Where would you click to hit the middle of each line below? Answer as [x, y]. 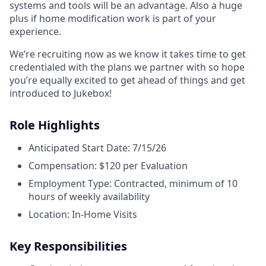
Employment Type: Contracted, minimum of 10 [133, 183]
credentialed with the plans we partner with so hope [127, 67]
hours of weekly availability [89, 197]
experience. [35, 31]
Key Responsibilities [68, 246]
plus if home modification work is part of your [113, 18]
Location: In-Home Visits [83, 214]
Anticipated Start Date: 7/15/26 [97, 148]
